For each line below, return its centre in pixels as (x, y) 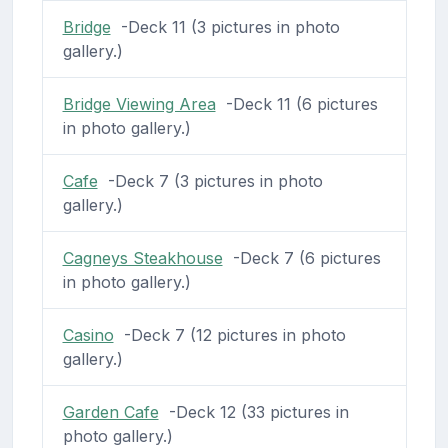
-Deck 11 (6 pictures (296, 104)
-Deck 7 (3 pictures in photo (210, 181)
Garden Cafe (110, 412)
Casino (88, 335)
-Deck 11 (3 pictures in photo (225, 27)
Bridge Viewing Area (139, 104)
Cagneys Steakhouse (142, 258)
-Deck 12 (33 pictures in (253, 412)
